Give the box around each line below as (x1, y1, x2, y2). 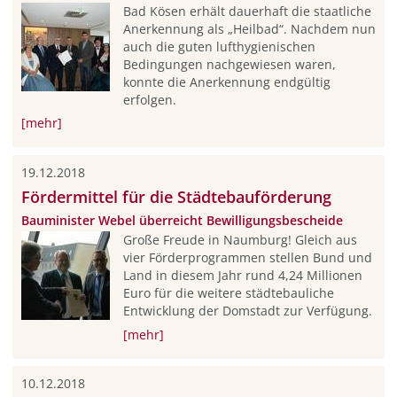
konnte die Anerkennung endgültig (122, 73, 331, 90)
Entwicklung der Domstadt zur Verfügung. (122, 301, 372, 319)
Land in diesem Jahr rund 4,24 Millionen (122, 266, 362, 284)
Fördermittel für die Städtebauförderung (20, 185, 331, 207)
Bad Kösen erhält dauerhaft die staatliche (122, 2, 371, 19)
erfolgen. (122, 90, 176, 108)
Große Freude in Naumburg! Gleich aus (122, 230, 357, 248)
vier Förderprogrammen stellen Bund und (122, 248, 372, 266)
